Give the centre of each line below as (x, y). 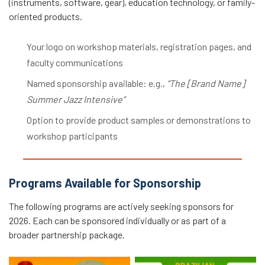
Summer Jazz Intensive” (76, 99)
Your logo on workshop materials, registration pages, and (139, 46)
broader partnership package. (67, 235)
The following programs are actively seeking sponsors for (121, 206)
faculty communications (75, 62)
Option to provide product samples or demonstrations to (139, 119)
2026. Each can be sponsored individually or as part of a (117, 221)
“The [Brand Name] (206, 83)
